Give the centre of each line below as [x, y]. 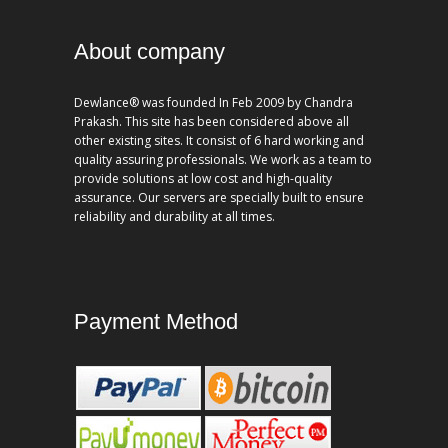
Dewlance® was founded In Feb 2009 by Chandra [213, 102]
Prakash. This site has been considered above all [211, 121]
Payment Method [156, 322]
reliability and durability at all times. [174, 216]
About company [149, 51]
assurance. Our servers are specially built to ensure [219, 197]
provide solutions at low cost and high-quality [203, 178]
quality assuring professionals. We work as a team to [223, 159]
